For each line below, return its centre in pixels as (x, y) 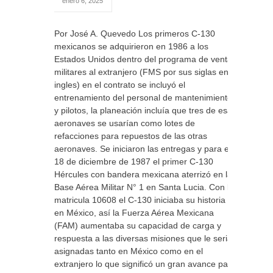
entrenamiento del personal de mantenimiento (143, 97)
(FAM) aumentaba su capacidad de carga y (138, 225)
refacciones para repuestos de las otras (131, 136)
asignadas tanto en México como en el (129, 251)
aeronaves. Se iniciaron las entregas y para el (143, 149)
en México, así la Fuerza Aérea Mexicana (134, 213)
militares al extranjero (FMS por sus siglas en (141, 72)
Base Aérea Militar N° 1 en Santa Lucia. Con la (144, 187)
